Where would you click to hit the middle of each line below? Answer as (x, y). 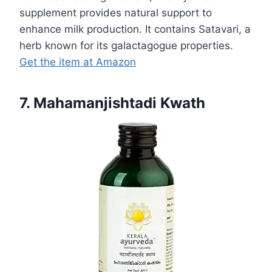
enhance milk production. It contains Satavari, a (135, 29)
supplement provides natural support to (116, 13)
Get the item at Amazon (78, 62)
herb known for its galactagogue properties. (126, 46)
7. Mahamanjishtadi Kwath (112, 103)
